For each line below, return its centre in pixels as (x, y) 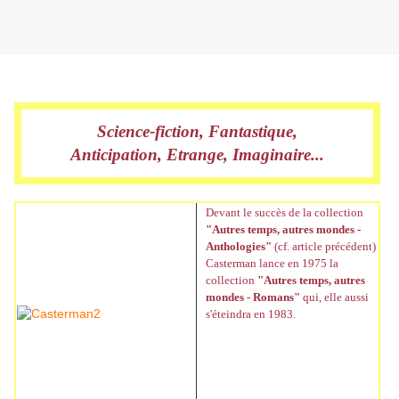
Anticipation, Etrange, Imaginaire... (197, 155)
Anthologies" (239, 247)
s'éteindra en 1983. (251, 314)
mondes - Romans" (253, 297)
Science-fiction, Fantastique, (197, 132)
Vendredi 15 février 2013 (87, 77)
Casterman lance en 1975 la (272, 264)
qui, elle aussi (334, 297)
